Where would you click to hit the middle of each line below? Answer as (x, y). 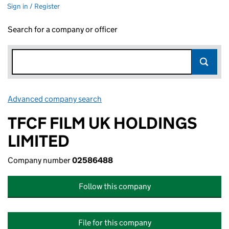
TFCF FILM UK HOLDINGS (102, 123)
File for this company (114, 223)
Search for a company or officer (63, 29)
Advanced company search (55, 99)
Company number (40, 160)
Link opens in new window (148, 99)
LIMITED (39, 141)
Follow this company (114, 186)
